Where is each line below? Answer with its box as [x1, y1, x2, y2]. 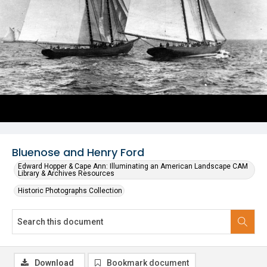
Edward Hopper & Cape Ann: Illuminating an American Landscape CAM [18, 162, 248, 170]
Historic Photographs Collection [18, 187, 122, 195]
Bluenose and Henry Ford [12, 145, 144, 160]
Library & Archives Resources [18, 169, 114, 178]
